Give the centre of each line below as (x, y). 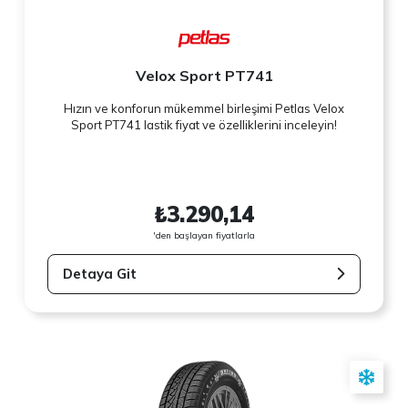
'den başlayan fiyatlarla (204, 235)
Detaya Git (100, 273)
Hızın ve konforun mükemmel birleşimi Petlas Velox (204, 109)
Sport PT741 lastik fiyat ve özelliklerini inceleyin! (204, 125)
